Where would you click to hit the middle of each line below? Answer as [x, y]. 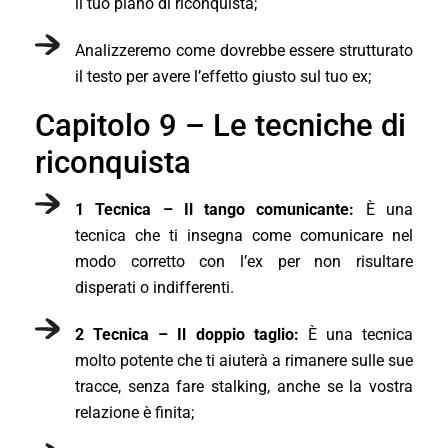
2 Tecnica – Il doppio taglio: [187, 334]
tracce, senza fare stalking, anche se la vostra [244, 386]
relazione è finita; [134, 412]
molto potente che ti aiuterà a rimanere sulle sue [244, 360]
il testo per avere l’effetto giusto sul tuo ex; [223, 76]
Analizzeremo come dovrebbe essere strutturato [244, 50]
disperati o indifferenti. [154, 287]
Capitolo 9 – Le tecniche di [220, 125]
